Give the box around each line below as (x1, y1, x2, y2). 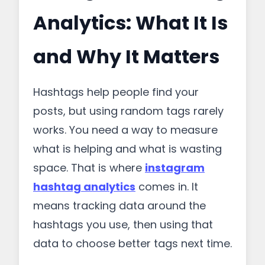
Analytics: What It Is (33, 9, 228, 36)
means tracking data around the (33, 198, 206, 213)
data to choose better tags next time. (33, 236, 232, 251)
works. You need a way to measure (33, 122, 218, 137)
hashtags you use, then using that (33, 217, 213, 232)
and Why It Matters (33, 43, 219, 70)
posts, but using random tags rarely (33, 104, 224, 118)
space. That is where (33, 160, 145, 175)
